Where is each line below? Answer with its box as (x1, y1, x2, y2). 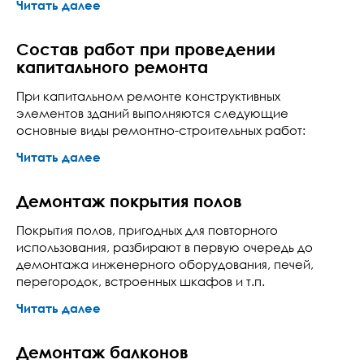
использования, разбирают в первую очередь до (16, 240, 313, 254)
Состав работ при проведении (16, 39, 275, 58)
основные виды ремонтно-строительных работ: (16, 123, 305, 137)
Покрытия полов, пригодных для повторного (16, 223, 278, 237)
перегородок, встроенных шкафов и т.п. (16, 274, 265, 288)
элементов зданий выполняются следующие (16, 106, 288, 120)
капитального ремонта (16, 57, 208, 76)
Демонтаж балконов (16, 342, 188, 362)
